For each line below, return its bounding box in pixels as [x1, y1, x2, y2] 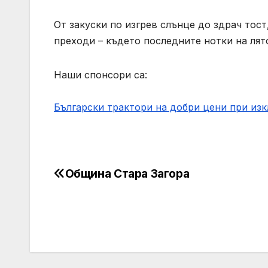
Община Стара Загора [65, 166, 190, 181]
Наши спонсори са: [54, 69, 147, 81]
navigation [53, 191, 150, 215]
